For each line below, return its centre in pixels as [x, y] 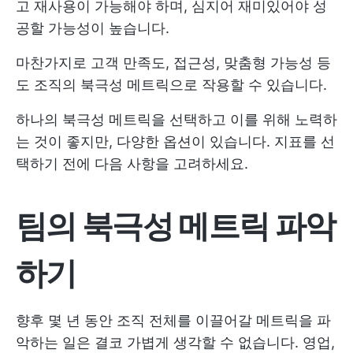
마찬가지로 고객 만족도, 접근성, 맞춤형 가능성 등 [173, 62]
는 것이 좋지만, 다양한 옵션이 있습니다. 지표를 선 [175, 141]
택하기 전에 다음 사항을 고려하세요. [132, 163]
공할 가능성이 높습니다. [93, 28]
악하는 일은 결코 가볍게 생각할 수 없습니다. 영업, [175, 342]
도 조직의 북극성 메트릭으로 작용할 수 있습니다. [171, 84]
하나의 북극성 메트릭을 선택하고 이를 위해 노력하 [176, 119]
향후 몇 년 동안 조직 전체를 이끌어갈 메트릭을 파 [173, 320]
